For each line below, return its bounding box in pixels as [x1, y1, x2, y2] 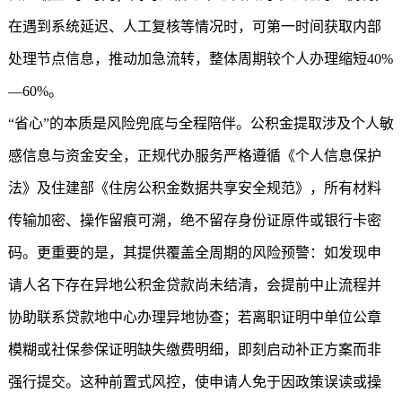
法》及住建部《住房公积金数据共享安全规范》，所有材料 [7, 180, 381, 196]
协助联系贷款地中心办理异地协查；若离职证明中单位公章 [7, 310, 381, 325]
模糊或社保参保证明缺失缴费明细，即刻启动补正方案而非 [7, 342, 381, 357]
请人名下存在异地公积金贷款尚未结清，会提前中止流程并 [7, 277, 381, 293]
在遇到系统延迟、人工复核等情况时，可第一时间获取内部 [7, 19, 381, 34]
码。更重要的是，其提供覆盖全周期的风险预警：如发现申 [7, 245, 381, 260]
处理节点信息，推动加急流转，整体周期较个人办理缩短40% [7, 51, 393, 66]
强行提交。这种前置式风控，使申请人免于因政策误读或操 [7, 374, 381, 389]
